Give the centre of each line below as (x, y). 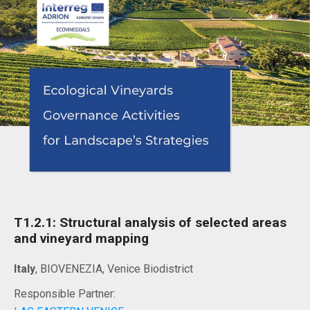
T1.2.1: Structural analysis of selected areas (150, 222)
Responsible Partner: (65, 293)
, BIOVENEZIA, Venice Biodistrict (114, 268)
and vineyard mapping (81, 238)
